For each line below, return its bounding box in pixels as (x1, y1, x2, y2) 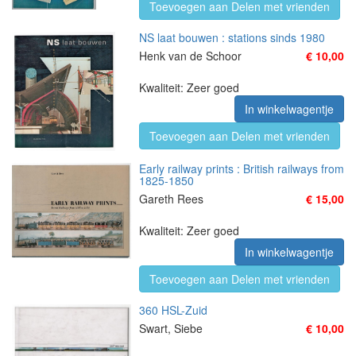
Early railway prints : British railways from (139, 161, 344, 176)
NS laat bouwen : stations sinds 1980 (139, 29, 325, 45)
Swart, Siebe (139, 320, 203, 336)
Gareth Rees (139, 191, 203, 207)
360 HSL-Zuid (139, 302, 207, 318)
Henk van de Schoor (139, 48, 242, 64)
